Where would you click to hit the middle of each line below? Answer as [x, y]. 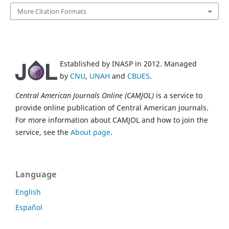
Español [29, 208]
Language [36, 175]
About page [90, 132]
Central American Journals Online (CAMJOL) [85, 96]
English [28, 192]
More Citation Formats [52, 12]
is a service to [178, 96]
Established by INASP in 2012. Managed [128, 64]
